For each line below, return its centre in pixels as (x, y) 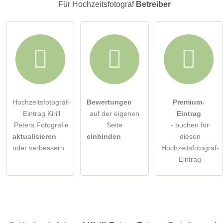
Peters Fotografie (41, 125)
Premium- (189, 102)
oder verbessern (38, 148)
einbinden (104, 137)
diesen (190, 137)
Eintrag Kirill (41, 114)
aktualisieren (34, 137)
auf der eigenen (114, 114)
